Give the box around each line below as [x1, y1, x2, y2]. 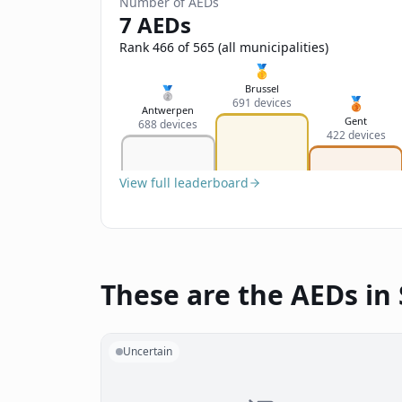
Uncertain [123, 344, 172, 359]
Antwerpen [142, 103, 195, 117]
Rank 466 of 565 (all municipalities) [119, 39, 328, 56]
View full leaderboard [119, 174, 249, 191]
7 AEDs [119, 10, 191, 39]
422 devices [326, 127, 386, 143]
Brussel [245, 82, 279, 95]
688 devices [138, 117, 198, 132]
